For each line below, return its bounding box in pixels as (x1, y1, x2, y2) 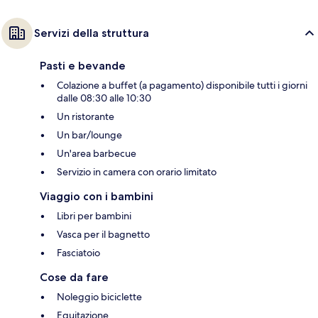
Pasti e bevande (40, 58, 126, 72)
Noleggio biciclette (57, 290, 142, 303)
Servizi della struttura (34, 26, 149, 40)
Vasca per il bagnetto (57, 227, 150, 241)
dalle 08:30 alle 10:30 (57, 91, 151, 104)
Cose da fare (40, 270, 109, 284)
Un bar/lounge (57, 128, 122, 141)
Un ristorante (57, 109, 114, 123)
